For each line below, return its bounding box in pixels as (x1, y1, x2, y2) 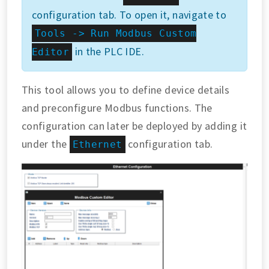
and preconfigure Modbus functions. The (22, 101, 213, 115)
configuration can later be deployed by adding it (22, 119, 247, 133)
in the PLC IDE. (72, 44, 144, 59)
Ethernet (72, 139, 122, 151)
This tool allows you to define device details (22, 83, 230, 97)
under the (22, 137, 70, 151)
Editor (32, 46, 70, 58)
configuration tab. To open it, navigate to (32, 8, 227, 22)
